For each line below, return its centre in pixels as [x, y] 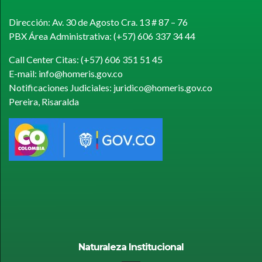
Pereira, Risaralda [44, 101]
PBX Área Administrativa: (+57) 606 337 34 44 [102, 36]
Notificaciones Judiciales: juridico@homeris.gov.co [111, 87]
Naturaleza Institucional [131, 247]
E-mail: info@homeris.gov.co [66, 73]
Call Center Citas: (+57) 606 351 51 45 [86, 59]
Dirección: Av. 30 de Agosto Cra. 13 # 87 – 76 [98, 22]
